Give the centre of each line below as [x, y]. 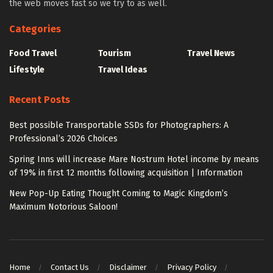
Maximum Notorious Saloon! [63, 207]
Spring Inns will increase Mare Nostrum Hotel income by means [134, 159]
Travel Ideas [123, 69]
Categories [35, 29]
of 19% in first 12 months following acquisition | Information [126, 172]
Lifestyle [27, 69]
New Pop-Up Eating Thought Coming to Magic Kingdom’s [119, 193]
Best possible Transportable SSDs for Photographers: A [119, 125]
